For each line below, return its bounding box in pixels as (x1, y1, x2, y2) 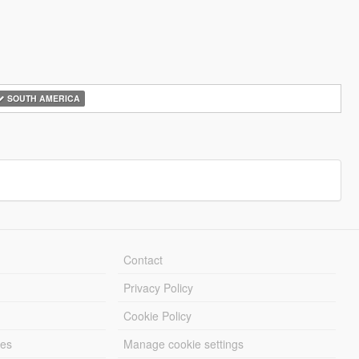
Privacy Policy (123, 280, 194, 296)
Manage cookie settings (123, 336, 244, 352)
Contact (123, 252, 163, 268)
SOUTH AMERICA (4, 92, 80, 104)
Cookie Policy (123, 308, 192, 324)
